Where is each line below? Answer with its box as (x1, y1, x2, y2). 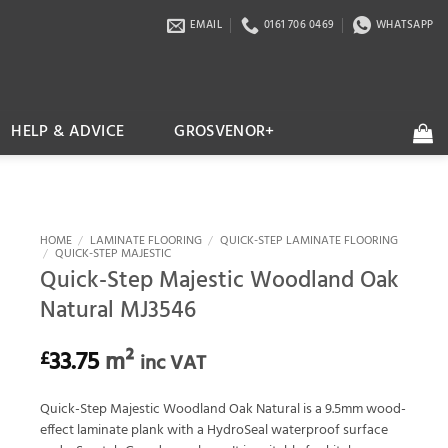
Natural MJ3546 (40, 292, 196, 330)
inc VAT (140, 347, 206, 380)
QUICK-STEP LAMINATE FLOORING (219, 232, 398, 250)
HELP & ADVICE (11, 119, 125, 145)
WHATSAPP (376, 16, 433, 34)
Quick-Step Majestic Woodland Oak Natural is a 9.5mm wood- (40, 399, 406, 421)
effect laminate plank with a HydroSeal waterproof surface (40, 420, 388, 442)
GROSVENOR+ (174, 119, 275, 145)
